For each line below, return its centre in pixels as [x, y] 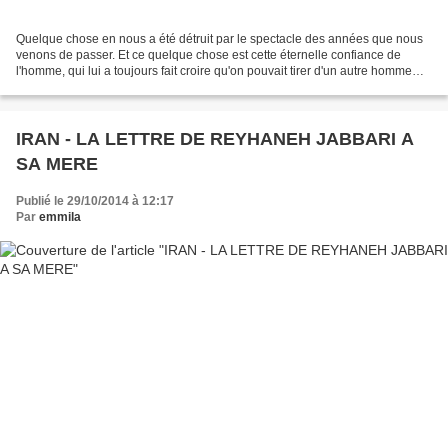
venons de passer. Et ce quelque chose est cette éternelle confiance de [208, 54]
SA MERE [57, 163]
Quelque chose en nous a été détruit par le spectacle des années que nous [219, 38]
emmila [60, 216]
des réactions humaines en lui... [102, 86]
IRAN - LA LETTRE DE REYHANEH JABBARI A [215, 138]
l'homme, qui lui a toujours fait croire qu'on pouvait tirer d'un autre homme [214, 70]
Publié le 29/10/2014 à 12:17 [95, 200]
